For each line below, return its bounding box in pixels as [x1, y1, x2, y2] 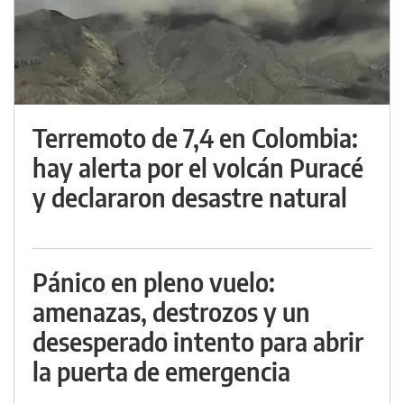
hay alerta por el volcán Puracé [32, 151, 363, 184]
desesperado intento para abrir [32, 326, 363, 358]
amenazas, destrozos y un [32, 296, 310, 328]
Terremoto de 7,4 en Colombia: [32, 122, 358, 154]
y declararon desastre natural [32, 181, 347, 214]
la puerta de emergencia [32, 355, 290, 388]
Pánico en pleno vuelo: [32, 266, 275, 298]
